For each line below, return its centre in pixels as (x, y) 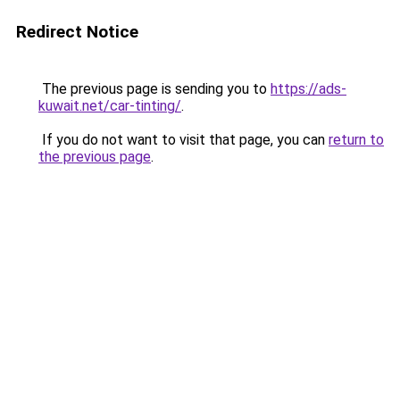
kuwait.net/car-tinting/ (110, 106)
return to (356, 140)
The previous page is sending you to (154, 89)
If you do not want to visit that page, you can (183, 140)
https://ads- (308, 89)
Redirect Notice (77, 32)
